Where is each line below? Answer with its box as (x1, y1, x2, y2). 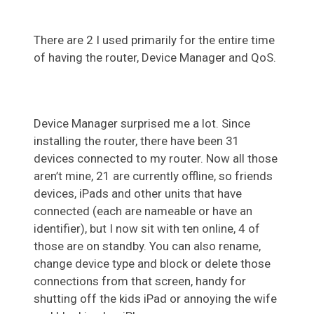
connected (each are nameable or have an (34, 203, 252, 218)
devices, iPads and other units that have (34, 186, 242, 200)
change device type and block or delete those (34, 256, 271, 271)
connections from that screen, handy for (34, 273, 246, 288)
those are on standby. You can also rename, (34, 238, 261, 253)
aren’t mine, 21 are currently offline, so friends (34, 168, 273, 183)
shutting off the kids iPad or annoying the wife (34, 291, 277, 306)
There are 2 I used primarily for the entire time (34, 32, 275, 47)
